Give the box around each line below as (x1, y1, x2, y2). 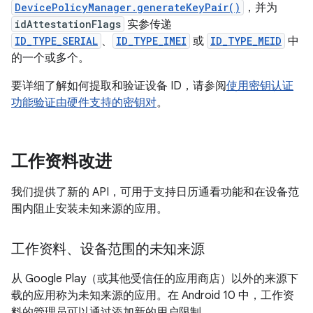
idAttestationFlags (15, 17, 121, 31)
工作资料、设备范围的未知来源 (11, 240, 205, 258)
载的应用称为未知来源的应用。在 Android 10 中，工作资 (11, 289, 294, 303)
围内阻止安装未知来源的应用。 (11, 202, 168, 216)
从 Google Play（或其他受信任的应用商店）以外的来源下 (11, 272, 298, 286)
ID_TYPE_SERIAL (15, 34, 98, 48)
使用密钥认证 (226, 79, 293, 93)
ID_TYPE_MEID (210, 34, 282, 48)
